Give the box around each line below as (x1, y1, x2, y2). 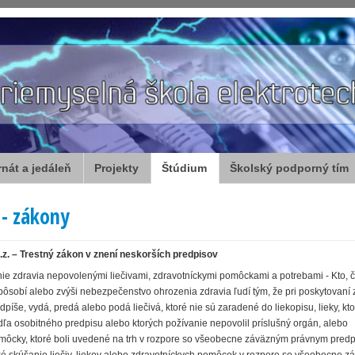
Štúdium (162, 162, 207, 174)
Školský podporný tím (230, 162, 349, 174)
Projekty (94, 162, 139, 174)
